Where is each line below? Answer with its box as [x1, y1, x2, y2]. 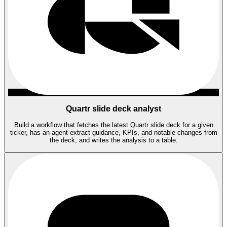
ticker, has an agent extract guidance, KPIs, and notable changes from [10, 129, 217, 137]
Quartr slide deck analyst [66, 104, 161, 113]
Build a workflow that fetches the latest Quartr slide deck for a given [14, 121, 213, 129]
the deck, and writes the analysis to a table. [49, 136, 178, 144]
